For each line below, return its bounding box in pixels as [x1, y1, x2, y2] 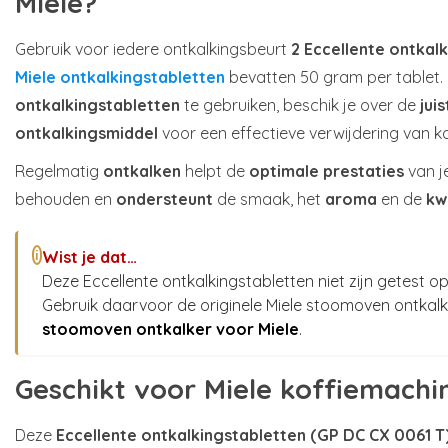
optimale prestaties [249, 161, 404, 182]
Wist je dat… [42, 247, 138, 268]
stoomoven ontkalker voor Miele [42, 319, 300, 340]
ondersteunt [116, 189, 213, 210]
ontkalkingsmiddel [15, 123, 158, 144]
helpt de [181, 161, 249, 182]
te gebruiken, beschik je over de [180, 95, 420, 116]
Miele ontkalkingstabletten [15, 67, 225, 88]
